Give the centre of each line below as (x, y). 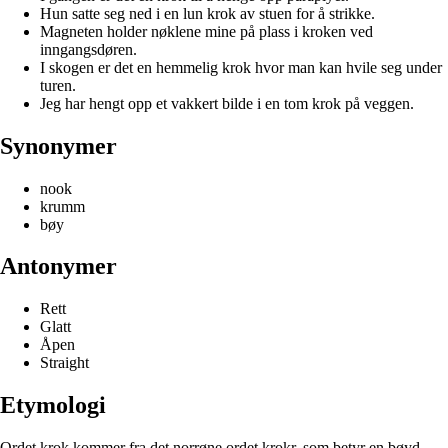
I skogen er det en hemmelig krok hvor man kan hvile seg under (241, 67)
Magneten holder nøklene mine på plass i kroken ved (206, 31)
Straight (64, 363)
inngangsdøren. (88, 49)
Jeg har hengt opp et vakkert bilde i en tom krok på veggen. (227, 103)
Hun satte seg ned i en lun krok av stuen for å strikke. (207, 13)
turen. (58, 85)
